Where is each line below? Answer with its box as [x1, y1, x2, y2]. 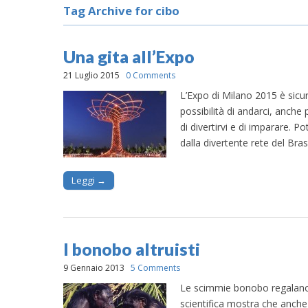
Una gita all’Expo [63, 46, 195, 67]
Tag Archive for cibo [63, 3, 179, 19]
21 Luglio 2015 [63, 69, 120, 81]
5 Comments [131, 261, 180, 274]
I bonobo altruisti [63, 238, 200, 259]
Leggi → [71, 173, 106, 186]
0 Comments [126, 69, 175, 81]
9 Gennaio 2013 [63, 261, 124, 274]
